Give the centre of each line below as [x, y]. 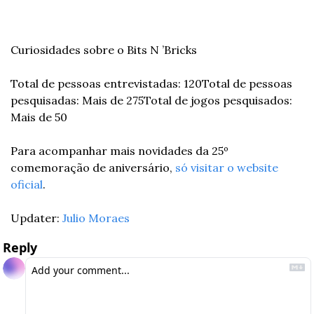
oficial [27, 184]
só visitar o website [227, 167]
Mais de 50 [39, 117]
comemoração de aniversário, [93, 167]
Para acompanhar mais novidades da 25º [120, 150]
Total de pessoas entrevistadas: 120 [106, 83]
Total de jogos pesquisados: [218, 100]
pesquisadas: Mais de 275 [77, 100]
